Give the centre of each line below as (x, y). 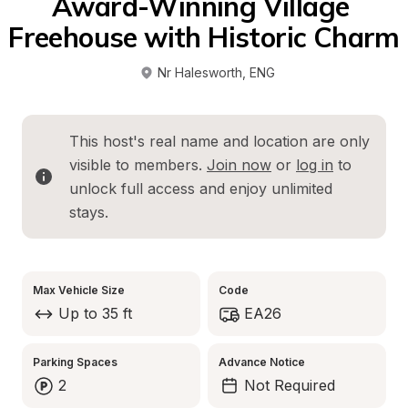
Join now (239, 165)
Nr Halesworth (199, 72)
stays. (89, 212)
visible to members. (138, 165)
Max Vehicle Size (79, 290)
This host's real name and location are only (219, 141)
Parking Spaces (75, 362)
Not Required (290, 385)
